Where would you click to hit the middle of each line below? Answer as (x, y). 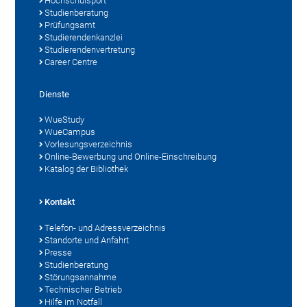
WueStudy (65, 119)
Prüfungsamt (70, 25)
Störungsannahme (81, 277)
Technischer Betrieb (84, 289)
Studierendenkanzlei (84, 37)
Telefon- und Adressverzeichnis (106, 228)
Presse (59, 252)
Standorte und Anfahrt (87, 240)
